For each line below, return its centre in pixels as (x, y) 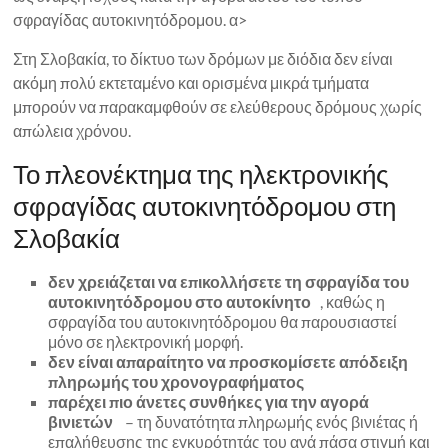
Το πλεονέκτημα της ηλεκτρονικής (201, 173)
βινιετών (81, 421)
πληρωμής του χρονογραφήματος (176, 381)
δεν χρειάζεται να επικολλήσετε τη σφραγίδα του (229, 281)
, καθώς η (348, 301)
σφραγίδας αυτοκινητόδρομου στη (205, 205)
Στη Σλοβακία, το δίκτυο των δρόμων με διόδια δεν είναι (203, 58)
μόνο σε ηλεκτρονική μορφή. (146, 341)
